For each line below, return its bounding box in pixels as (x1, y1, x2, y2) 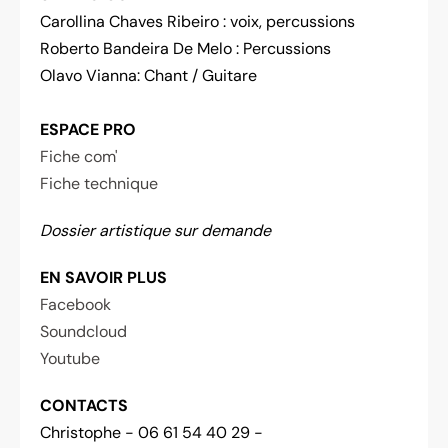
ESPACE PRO (40, 118, 136, 140)
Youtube (40, 347, 100, 369)
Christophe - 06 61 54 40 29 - (40, 421, 263, 443)
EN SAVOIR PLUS (40, 266, 167, 288)
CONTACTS (40, 394, 128, 416)
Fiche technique (40, 172, 158, 194)
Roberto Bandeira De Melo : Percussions (40, 37, 331, 59)
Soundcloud (40, 320, 127, 342)
